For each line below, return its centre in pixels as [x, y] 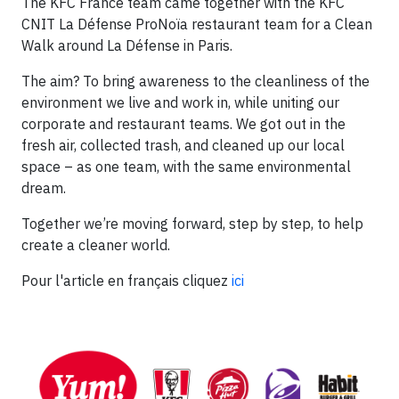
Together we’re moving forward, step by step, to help [192, 224]
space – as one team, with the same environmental [186, 167]
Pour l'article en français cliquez [125, 281]
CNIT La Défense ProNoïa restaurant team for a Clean [197, 24]
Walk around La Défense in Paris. [127, 45]
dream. [44, 188]
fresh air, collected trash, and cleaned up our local [183, 145]
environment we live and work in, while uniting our [180, 102]
